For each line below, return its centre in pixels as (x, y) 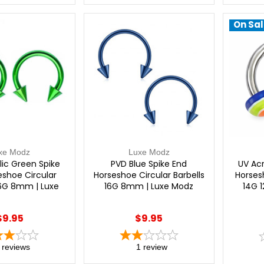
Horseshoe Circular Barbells (149, 175)
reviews (16, 247)
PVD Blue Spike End (149, 164)
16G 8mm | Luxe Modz (149, 186)
